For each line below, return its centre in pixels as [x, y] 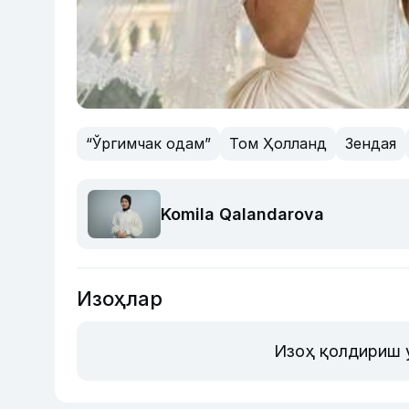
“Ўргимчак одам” [148, 144]
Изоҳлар [120, 298]
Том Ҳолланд [278, 144]
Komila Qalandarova [242, 214]
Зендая [371, 144]
